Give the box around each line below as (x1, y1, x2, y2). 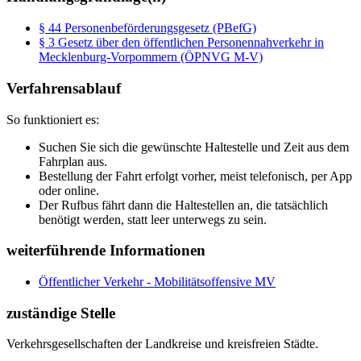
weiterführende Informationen (6, 242, 205, 259)
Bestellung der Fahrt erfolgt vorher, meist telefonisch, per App (39, 168, 352, 183)
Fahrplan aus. (39, 154, 107, 168)
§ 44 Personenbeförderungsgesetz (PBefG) (39, 21, 256, 35)
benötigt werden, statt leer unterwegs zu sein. (39, 212, 267, 226)
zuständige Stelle (6, 304, 115, 322)
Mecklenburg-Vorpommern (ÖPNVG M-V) (39, 50, 263, 64)
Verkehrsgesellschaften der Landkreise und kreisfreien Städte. (6, 337, 318, 351)
